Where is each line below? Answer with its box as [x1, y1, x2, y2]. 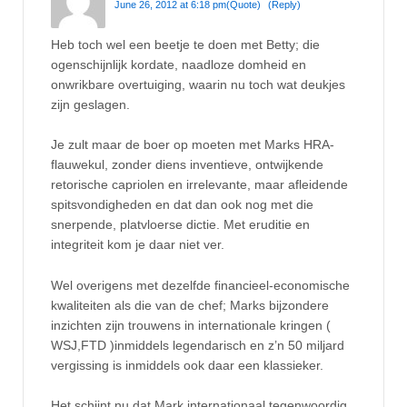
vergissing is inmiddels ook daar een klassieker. [51, 357, 323, 372]
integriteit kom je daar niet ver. [51, 237, 224, 253]
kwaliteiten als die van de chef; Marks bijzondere [51, 297, 329, 313]
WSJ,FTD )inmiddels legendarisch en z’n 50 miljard [51, 337, 344, 352]
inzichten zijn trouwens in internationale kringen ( [51, 317, 331, 333]
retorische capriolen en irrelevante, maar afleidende [51, 177, 348, 193]
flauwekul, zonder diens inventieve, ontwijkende [51, 157, 323, 173]
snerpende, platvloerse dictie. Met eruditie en [51, 217, 310, 233]
